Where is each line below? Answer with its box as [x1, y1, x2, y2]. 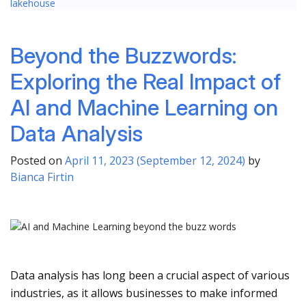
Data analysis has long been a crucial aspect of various [10, 268, 290, 283]
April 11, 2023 [65, 153, 134, 169]
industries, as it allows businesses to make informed [10, 286, 277, 301]
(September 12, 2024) [134, 153, 248, 169]
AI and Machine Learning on [10, 94, 278, 122]
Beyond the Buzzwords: [10, 42, 236, 70]
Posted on [10, 153, 65, 169]
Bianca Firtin [10, 169, 74, 185]
